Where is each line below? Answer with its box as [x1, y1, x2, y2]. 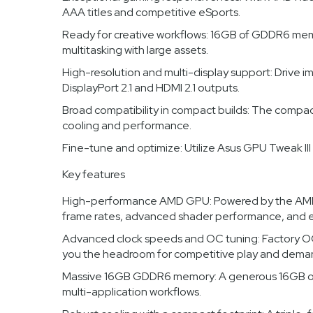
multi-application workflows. [61, 284, 201, 300]
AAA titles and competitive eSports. [61, 5, 240, 20]
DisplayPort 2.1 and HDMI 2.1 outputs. [61, 80, 240, 96]
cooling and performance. [61, 118, 191, 133]
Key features [61, 167, 125, 182]
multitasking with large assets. [61, 43, 208, 58]
